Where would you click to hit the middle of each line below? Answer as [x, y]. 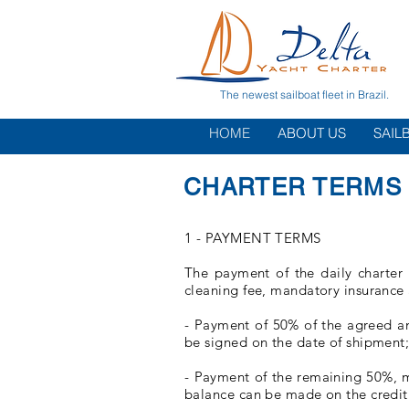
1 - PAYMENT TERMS [253, 238]
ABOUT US [312, 133]
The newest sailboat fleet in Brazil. [304, 94]
